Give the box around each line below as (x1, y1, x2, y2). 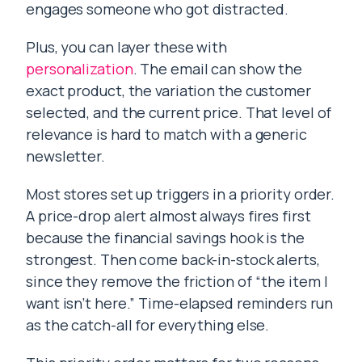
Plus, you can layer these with (26, 37, 227, 57)
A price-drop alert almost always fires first (26, 206, 311, 225)
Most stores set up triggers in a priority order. (26, 184, 335, 204)
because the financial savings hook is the (26, 228, 305, 247)
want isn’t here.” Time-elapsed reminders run (26, 293, 333, 313)
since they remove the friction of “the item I (26, 271, 328, 291)
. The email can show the (133, 59, 303, 78)
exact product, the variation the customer (26, 81, 311, 100)
